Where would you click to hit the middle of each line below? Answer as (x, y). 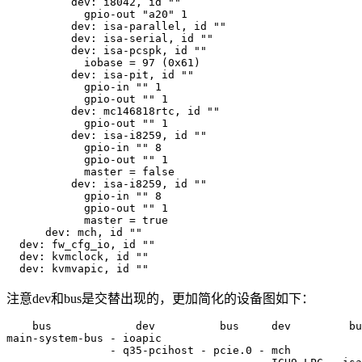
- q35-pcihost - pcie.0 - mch (149, 351)
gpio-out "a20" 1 (97, 15)
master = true (87, 221)
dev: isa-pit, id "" (100, 75)
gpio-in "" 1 (84, 87)
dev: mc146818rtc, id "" (113, 112)
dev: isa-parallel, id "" (116, 27)
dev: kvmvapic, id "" (78, 269)
